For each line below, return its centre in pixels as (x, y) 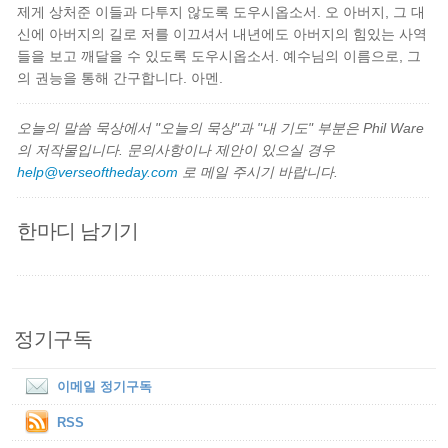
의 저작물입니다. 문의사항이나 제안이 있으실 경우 (176, 150)
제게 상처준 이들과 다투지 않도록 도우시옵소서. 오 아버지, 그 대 (221, 12)
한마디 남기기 (78, 230)
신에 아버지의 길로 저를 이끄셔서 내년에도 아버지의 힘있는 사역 (222, 34)
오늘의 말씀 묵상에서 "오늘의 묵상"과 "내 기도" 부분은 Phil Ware (221, 128)
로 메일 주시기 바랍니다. (258, 172)
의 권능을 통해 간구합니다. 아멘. (120, 78)
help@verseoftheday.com (98, 172)
